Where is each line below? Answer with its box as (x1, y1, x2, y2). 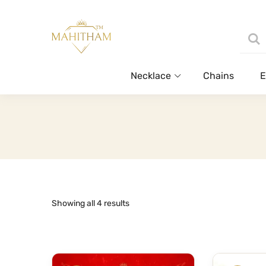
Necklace (131, 69, 171, 81)
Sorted (129, 197, 154, 208)
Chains (203, 69, 234, 81)
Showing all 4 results (52, 198, 129, 208)
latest (129, 230, 150, 241)
